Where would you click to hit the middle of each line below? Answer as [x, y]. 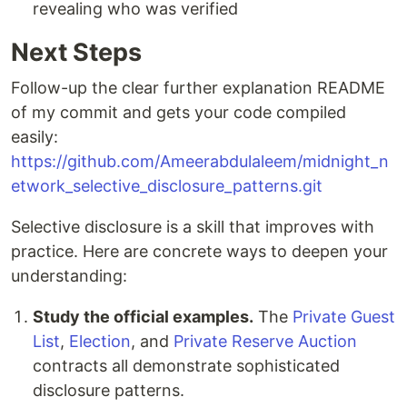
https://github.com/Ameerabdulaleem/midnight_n [200, 162]
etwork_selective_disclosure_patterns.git [167, 186]
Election [100, 342]
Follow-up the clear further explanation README [198, 88]
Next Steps [76, 53]
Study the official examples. [143, 317]
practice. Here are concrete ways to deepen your [199, 252]
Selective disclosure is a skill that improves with [193, 227]
